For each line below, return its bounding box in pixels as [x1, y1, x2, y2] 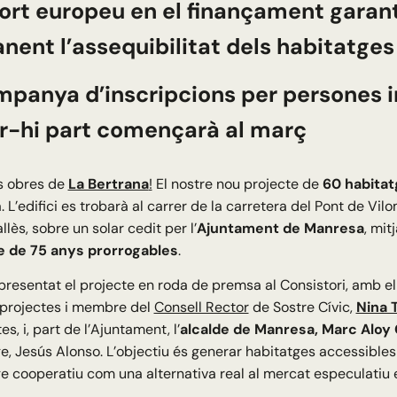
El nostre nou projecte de [152, 175, 323, 194]
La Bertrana [67, 175, 149, 194]
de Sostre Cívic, [248, 298, 356, 317]
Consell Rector [153, 298, 249, 317]
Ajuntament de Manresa [196, 219, 364, 238]
